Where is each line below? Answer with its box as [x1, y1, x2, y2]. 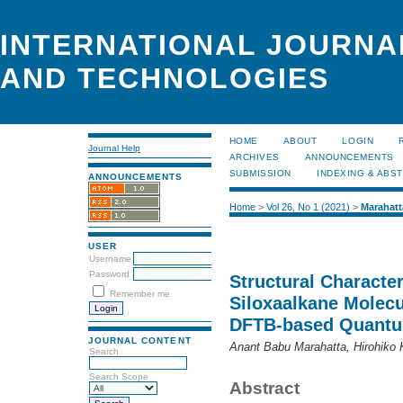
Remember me [110, 289, 170, 300]
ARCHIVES [228, 152, 280, 162]
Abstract [228, 378, 300, 398]
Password [89, 269, 130, 280]
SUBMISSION [228, 168, 291, 178]
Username [89, 254, 131, 264]
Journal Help [88, 142, 140, 153]
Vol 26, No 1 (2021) [265, 201, 350, 213]
